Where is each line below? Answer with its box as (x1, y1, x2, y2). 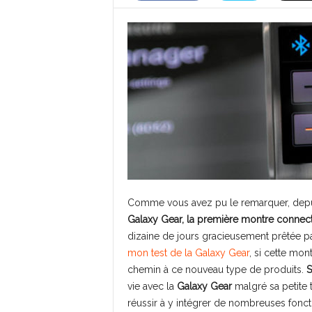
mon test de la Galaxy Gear (127, 247, 249, 258)
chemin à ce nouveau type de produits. (127, 264, 306, 275)
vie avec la (127, 281, 177, 292)
